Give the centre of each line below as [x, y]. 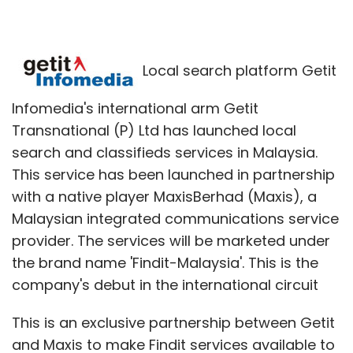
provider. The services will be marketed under [171, 240]
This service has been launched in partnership [173, 174]
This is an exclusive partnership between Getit [173, 322]
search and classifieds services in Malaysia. [165, 152]
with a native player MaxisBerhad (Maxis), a [164, 196]
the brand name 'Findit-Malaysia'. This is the [165, 262]
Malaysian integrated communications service [175, 218]
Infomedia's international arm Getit [135, 108]
